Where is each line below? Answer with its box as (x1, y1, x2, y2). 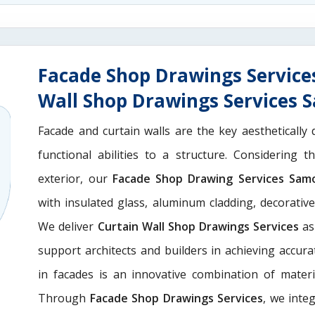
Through (38, 290, 90, 306)
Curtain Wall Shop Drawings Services (97, 218, 303, 234)
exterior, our (38, 170, 112, 186)
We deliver (38, 218, 98, 234)
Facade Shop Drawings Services (89, 290, 264, 306)
